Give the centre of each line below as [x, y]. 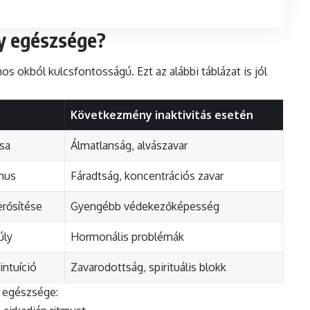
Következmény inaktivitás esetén [162, 115]
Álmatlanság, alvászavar [129, 145]
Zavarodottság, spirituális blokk [148, 267]
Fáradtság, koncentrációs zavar [147, 175]
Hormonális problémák [127, 236]
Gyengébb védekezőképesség [145, 206]
